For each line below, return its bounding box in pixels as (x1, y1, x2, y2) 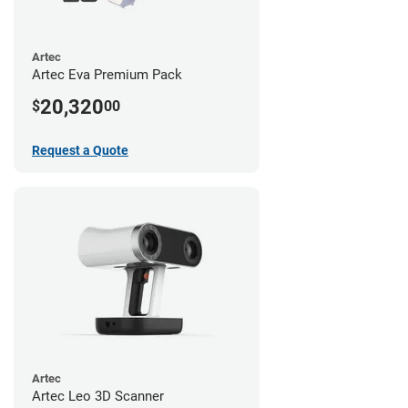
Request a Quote (32, 142, 128, 158)
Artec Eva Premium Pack (32, 66, 182, 83)
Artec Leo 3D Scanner (32, 387, 164, 404)
